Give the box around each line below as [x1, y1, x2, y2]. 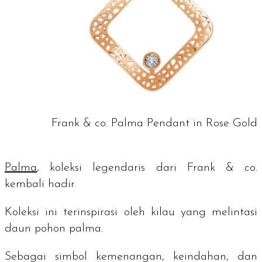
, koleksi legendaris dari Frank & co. [37, 161, 257, 174]
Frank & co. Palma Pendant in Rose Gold [51, 117, 257, 129]
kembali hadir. [5, 178, 80, 190]
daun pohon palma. [5, 222, 106, 235]
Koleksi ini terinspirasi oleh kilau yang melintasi [5, 206, 257, 218]
